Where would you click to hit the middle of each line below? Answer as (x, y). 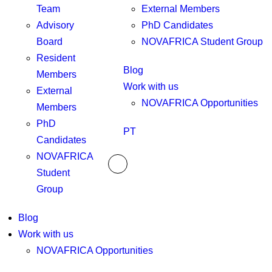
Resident (56, 58)
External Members (181, 9)
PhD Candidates (177, 25)
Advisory (55, 25)
